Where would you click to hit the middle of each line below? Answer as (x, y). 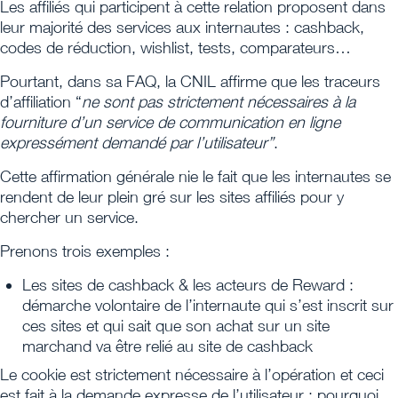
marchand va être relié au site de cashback (167, 346)
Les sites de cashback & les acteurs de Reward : (188, 284)
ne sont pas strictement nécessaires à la (219, 101)
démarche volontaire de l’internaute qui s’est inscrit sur (208, 305)
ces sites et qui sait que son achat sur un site (176, 325)
